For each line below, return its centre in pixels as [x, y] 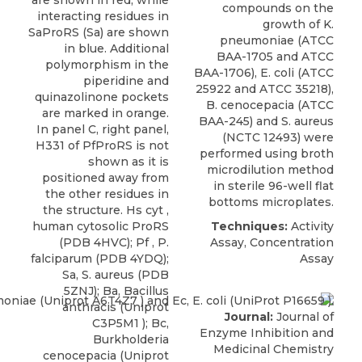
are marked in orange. [105, 114]
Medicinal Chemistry [274, 349]
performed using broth [267, 154]
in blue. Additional [116, 49]
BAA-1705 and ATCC [275, 57]
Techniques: [249, 227]
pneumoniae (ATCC [277, 41]
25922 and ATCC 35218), [265, 89]
